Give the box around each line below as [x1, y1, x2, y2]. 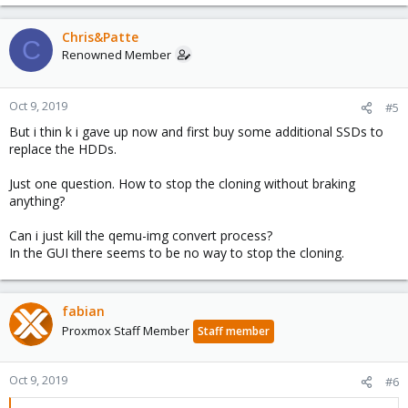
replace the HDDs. [9, 140, 117, 158]
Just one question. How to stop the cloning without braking [9, 175, 355, 192]
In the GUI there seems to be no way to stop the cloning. [9, 244, 344, 261]
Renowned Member [62, 46, 171, 63]
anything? [9, 192, 65, 209]
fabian [62, 302, 105, 320]
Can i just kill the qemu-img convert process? [9, 227, 272, 244]
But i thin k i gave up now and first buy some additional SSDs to [9, 123, 383, 140]
